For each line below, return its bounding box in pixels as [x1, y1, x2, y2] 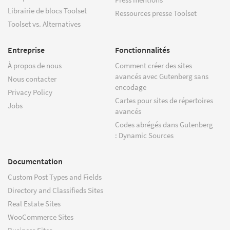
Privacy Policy [8, 87, 52, 97]
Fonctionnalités [115, 44, 170, 55]
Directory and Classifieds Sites [8, 185, 103, 195]
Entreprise [8, 44, 45, 55]
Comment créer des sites [115, 60, 192, 70]
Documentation [8, 156, 63, 166]
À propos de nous [8, 60, 62, 70]
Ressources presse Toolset [115, 8, 197, 18]
